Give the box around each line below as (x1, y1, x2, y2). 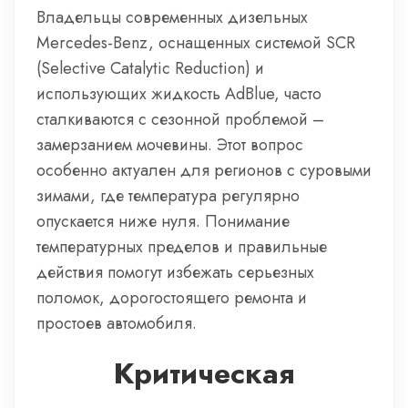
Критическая (114, 352, 294, 394)
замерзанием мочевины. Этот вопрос (36, 133, 303, 157)
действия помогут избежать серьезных (36, 260, 314, 284)
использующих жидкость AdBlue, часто (36, 82, 321, 106)
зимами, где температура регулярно (36, 184, 300, 208)
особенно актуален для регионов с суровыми (36, 158, 372, 182)
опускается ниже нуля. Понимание (36, 209, 290, 233)
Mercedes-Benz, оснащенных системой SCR (36, 31, 355, 55)
